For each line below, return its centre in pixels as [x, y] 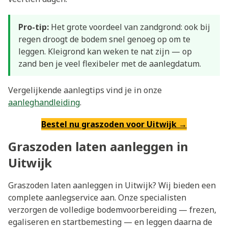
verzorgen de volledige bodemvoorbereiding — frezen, [112, 210]
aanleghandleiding [44, 103]
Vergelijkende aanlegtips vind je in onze [85, 90]
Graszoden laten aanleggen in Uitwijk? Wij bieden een [112, 186]
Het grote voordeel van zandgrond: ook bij [130, 27]
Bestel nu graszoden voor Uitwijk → [114, 124]
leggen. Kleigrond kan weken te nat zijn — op [105, 52]
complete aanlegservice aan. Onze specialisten [97, 198]
